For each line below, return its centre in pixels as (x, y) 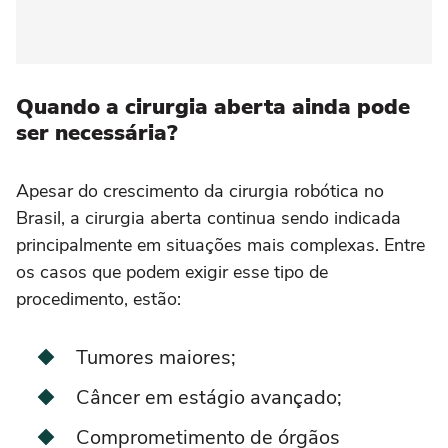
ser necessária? (97, 133)
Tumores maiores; (156, 358)
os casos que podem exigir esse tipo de (172, 272)
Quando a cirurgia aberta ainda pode (213, 107)
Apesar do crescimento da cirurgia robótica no (200, 191)
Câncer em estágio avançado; (209, 398)
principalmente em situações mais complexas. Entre (220, 245)
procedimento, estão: (98, 299)
